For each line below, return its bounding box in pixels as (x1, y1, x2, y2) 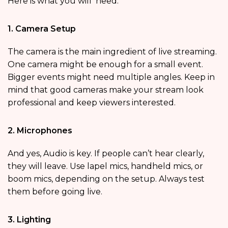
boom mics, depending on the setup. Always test (8, 174, 205, 184)
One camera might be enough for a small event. (8, 60, 203, 70)
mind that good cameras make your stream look (8, 85, 204, 95)
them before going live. (8, 187, 102, 197)
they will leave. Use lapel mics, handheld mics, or (8, 161, 203, 172)
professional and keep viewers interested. (8, 98, 176, 108)
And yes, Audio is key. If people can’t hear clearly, (8, 149, 204, 159)
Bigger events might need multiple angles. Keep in (8, 72, 215, 82)
